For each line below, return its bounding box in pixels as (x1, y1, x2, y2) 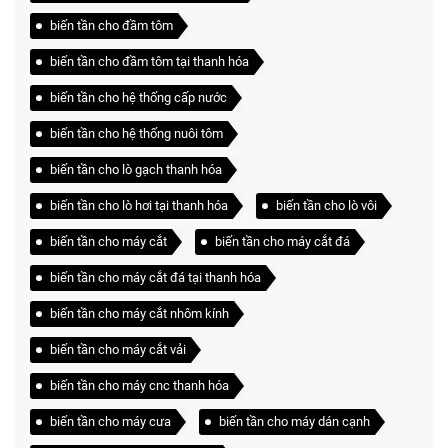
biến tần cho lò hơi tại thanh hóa (50, 198, 228, 214)
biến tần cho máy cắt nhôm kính (50, 306, 229, 322)
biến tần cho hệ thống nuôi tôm (50, 126, 223, 142)
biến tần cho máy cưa (50, 414, 171, 430)
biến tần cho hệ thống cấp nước (50, 90, 227, 106)
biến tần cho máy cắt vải (50, 342, 186, 358)
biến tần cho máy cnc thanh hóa (50, 378, 229, 394)
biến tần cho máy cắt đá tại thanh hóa (50, 270, 261, 286)
